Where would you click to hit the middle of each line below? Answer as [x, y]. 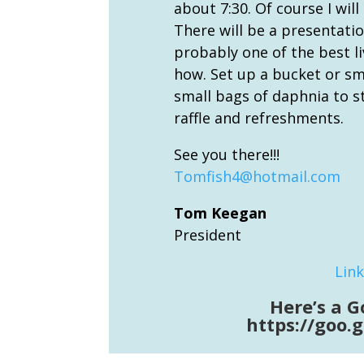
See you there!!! [226, 154]
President [207, 234]
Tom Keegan [220, 212]
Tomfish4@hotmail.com [257, 176]
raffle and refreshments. [258, 117]
